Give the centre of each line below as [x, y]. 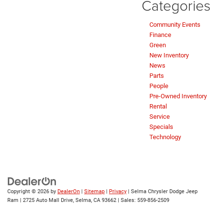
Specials [161, 127]
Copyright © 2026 [29, 191]
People [159, 86]
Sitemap [94, 191]
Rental [158, 106]
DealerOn [69, 191]
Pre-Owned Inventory [178, 96]
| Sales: [127, 200]
